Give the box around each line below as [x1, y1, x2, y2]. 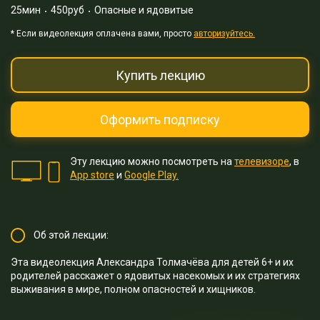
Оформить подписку [100, 111, 220, 127]
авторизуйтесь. [194, 29, 255, 39]
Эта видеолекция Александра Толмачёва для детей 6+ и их [11, 256, 294, 269]
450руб [46, 4, 89, 16]
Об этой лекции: [34, 229, 109, 241]
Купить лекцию [115, 67, 205, 83]
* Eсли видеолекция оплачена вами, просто [11, 29, 194, 39]
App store [70, 169, 114, 181]
